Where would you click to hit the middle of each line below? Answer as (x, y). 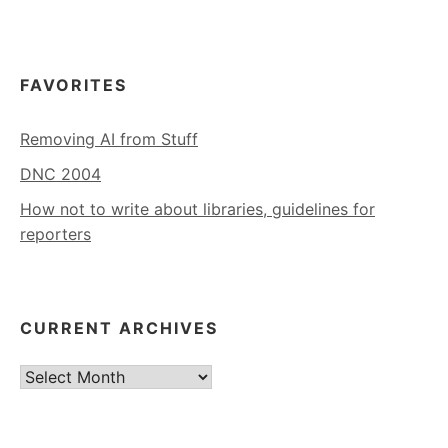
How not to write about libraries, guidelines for (197, 208)
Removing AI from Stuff (109, 138)
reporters (55, 233)
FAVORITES (73, 84)
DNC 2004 (60, 173)
